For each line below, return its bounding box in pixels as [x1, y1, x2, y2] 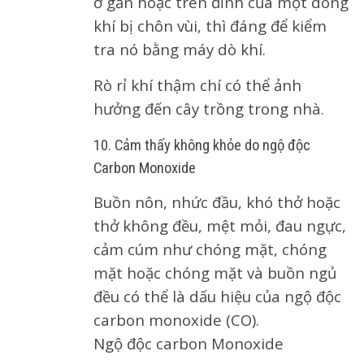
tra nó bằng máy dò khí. [93, 39, 266, 59]
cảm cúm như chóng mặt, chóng [93, 239, 327, 259]
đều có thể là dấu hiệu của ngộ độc [93, 286, 341, 306]
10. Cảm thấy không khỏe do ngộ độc [93, 136, 310, 154]
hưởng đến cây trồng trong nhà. [93, 98, 324, 119]
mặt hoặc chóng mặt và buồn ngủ [93, 262, 336, 283]
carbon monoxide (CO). [93, 310, 259, 330]
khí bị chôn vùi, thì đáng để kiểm [93, 15, 327, 36]
